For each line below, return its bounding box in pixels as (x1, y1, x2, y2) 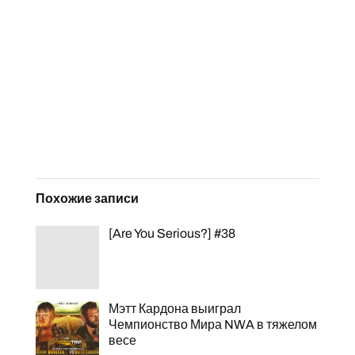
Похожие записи (35, 192, 139, 206)
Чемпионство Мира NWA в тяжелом (108, 318, 317, 332)
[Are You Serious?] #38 (108, 227, 235, 241)
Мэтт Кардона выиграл (108, 302, 241, 316)
